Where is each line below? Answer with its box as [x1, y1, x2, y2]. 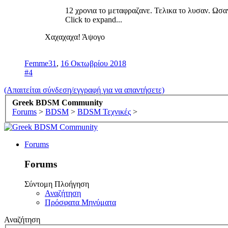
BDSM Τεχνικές [77, 107, 131, 117]
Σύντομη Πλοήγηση [24, 179, 89, 188]
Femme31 [24, 59, 56, 68]
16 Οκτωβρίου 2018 [61, 59, 126, 68]
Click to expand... [65, 15, 122, 24]
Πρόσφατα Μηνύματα [45, 197, 116, 207]
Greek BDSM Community [12, 98, 103, 107]
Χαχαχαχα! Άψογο [45, 32, 113, 41]
